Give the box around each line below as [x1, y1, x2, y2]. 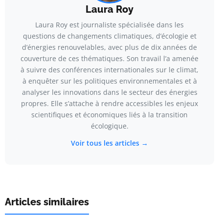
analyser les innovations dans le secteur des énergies [22, 87, 197, 97]
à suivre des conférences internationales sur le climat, [21, 65, 198, 74]
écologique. [90, 121, 129, 131]
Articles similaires [5, 196, 89, 208]
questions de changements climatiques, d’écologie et [22, 31, 197, 41]
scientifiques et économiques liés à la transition [31, 109, 188, 119]
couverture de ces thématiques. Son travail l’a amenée [21, 53, 198, 63]
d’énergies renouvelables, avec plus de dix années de [22, 42, 197, 52]
